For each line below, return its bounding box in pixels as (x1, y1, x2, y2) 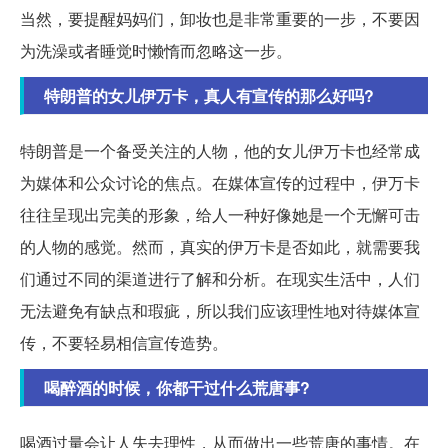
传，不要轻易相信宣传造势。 (20, 330, 228, 354)
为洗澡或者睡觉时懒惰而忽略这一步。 (20, 38, 292, 62)
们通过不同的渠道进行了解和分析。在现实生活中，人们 (20, 266, 420, 290)
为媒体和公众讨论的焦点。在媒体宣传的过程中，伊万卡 (20, 170, 420, 194)
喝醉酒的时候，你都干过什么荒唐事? (44, 375, 310, 399)
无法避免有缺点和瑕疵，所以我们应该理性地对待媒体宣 (20, 298, 420, 322)
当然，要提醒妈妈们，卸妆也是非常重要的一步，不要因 (20, 6, 420, 30)
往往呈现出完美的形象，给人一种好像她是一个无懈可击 (20, 202, 420, 226)
